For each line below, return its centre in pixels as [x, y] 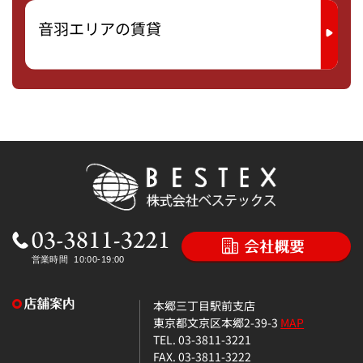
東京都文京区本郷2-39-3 [217, 322]
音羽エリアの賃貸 [100, 28]
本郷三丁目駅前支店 [205, 305]
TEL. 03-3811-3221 [203, 339]
